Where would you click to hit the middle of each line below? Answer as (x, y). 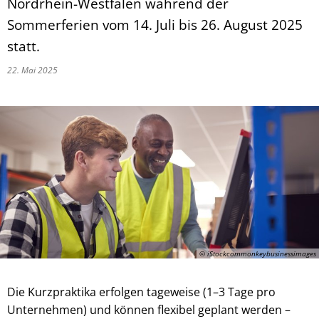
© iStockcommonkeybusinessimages (258, 253)
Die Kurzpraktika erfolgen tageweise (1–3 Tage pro (141, 292)
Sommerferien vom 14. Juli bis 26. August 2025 (155, 25)
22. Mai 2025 (35, 70)
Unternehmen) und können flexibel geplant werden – (149, 309)
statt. (23, 46)
